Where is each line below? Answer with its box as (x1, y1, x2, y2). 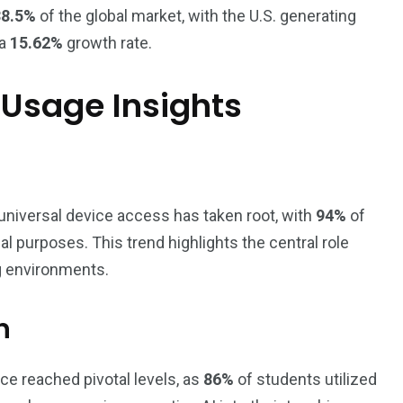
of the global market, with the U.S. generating (36, 6, 356, 25)
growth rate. (63, 33, 152, 52)
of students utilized (234, 370, 377, 389)
